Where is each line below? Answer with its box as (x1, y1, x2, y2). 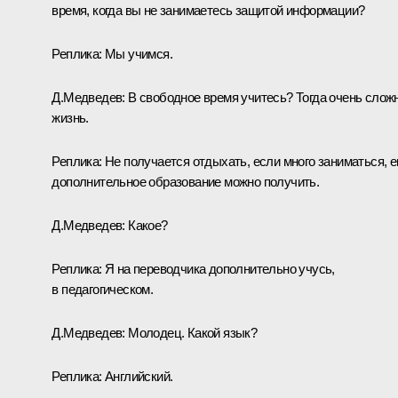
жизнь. (52, 109, 89, 125)
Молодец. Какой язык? (124, 324, 258, 340)
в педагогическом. (52, 281, 154, 297)
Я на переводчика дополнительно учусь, (101, 260, 335, 276)
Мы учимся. (101, 45, 172, 61)
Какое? (124, 217, 168, 233)
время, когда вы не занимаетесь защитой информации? (52, 2, 365, 18)
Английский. (101, 368, 173, 384)
